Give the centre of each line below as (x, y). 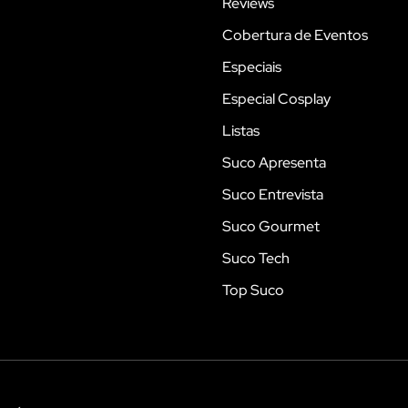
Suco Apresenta (274, 162)
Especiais (252, 66)
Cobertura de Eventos (295, 35)
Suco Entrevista (273, 194)
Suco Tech (256, 258)
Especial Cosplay (276, 98)
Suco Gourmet (271, 226)
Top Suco (253, 290)
